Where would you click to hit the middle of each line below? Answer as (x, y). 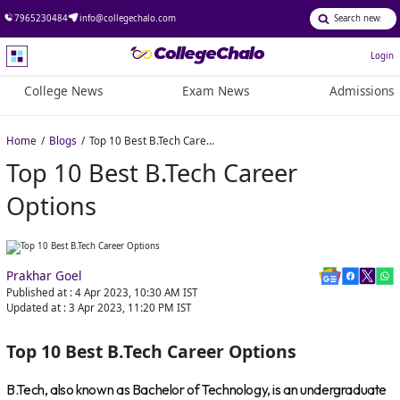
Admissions (361, 92)
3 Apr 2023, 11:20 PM (122, 308)
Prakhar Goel (45, 276)
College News (63, 92)
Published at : (40, 293)
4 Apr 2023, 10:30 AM (128, 293)
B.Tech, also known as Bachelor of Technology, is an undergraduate (197, 389)
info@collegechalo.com (127, 18)
